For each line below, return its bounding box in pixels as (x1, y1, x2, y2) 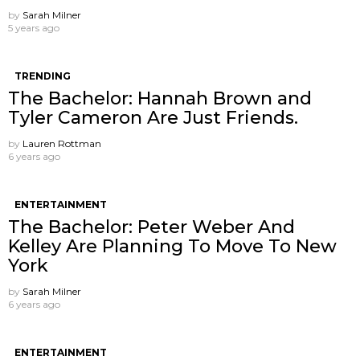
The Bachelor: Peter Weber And (8, 215, 295, 238)
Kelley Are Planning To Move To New (8, 235, 337, 257)
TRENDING (14, 69, 71, 82)
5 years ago (8, 21, 59, 34)
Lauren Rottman (22, 137, 101, 149)
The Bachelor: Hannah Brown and (8, 87, 312, 109)
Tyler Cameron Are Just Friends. (8, 106, 298, 129)
